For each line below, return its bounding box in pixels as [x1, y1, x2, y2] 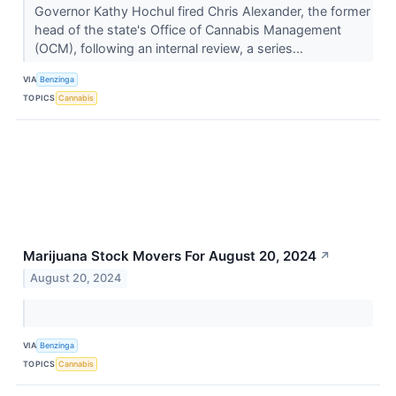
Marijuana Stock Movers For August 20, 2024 [23, 247, 316, 264]
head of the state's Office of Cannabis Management [34, 21, 341, 37]
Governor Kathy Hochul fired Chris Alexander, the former [34, 3, 370, 19]
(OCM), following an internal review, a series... [34, 40, 307, 56]
